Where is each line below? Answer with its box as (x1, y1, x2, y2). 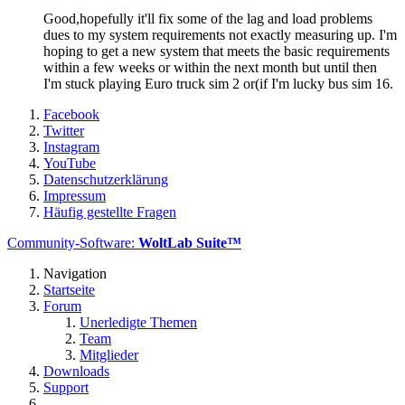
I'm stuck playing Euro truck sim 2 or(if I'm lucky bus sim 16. (43, 75, 393, 91)
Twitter (43, 122, 84, 138)
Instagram (43, 138, 99, 155)
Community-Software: (7, 234, 138, 250)
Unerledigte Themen (80, 314, 197, 330)
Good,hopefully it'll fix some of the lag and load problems (43, 10, 372, 26)
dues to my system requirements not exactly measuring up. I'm (43, 26, 397, 42)
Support (43, 379, 89, 395)
